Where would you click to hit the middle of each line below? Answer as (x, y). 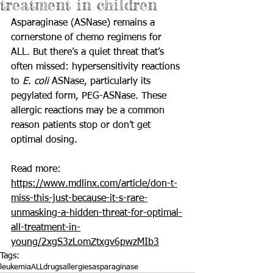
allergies (77, 267)
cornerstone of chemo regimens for (88, 38)
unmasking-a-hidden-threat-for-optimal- (97, 213)
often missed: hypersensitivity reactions (97, 67)
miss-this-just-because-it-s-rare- (79, 199)
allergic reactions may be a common (89, 111)
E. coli (36, 82)
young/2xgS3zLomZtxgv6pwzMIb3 (85, 243)
